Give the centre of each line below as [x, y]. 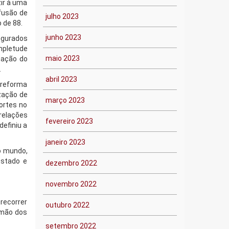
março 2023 [65, 100]
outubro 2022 [67, 205]
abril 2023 [61, 79]
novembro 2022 [71, 184]
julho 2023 [62, 16]
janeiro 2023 [65, 142]
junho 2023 [63, 37]
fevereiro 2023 [69, 121]
